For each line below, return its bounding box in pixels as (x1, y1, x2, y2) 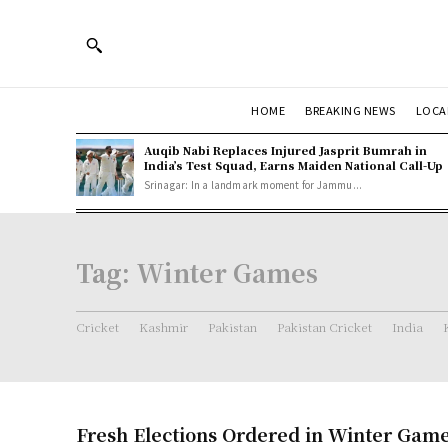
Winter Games (136, 253, 318, 290)
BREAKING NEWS (305, 101, 396, 118)
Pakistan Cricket (277, 317, 372, 335)
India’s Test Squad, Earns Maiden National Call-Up (143, 156, 443, 173)
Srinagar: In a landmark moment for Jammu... (143, 176, 363, 192)
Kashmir (139, 317, 188, 335)
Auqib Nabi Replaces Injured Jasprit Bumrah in (143, 141, 427, 158)
